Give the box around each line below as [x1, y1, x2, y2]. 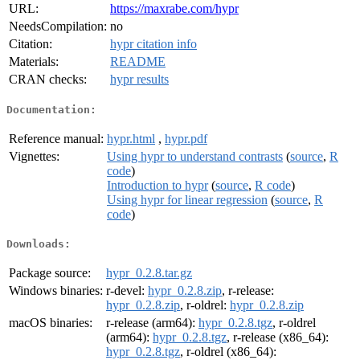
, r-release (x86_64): [227, 330, 329, 345]
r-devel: [106, 284, 148, 298]
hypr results [110, 72, 169, 87]
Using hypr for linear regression [107, 192, 268, 207]
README [110, 55, 166, 69]
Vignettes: [9, 149, 59, 163]
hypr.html [107, 131, 155, 145]
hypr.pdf [165, 131, 207, 145]
